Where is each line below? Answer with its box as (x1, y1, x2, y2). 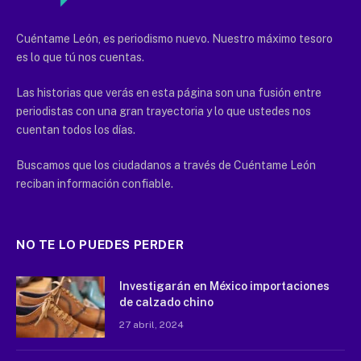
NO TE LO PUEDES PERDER (16, 238, 185, 252)
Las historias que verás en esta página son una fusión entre (16, 86, 322, 100)
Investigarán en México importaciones (119, 280, 330, 293)
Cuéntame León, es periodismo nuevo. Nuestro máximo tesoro (16, 32, 333, 46)
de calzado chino (119, 296, 214, 309)
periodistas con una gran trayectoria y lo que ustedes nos (16, 105, 311, 118)
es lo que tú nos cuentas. (16, 51, 144, 64)
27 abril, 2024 (119, 319, 184, 331)
